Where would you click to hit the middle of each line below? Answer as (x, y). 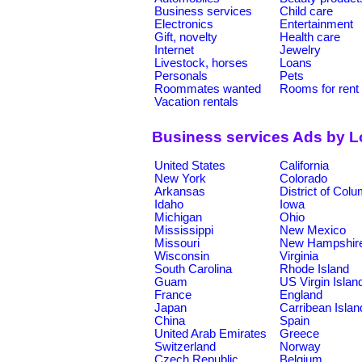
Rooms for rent (319, 88)
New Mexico (313, 230)
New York (180, 178)
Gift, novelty (186, 37)
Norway (300, 346)
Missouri (177, 243)
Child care (306, 11)
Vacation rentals (196, 101)
